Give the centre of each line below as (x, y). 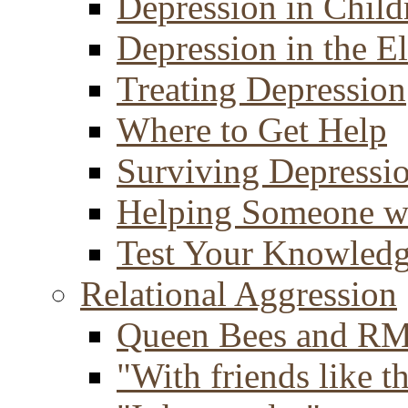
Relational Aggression (239, 294)
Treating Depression (261, 89)
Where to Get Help (252, 130)
